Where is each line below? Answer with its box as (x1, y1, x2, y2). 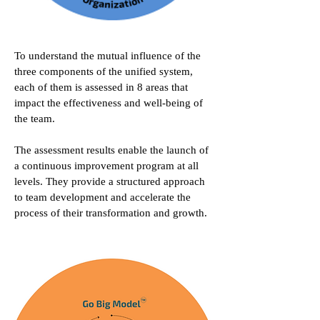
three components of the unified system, (14, 66, 193, 77)
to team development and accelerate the (14, 191, 191, 203)
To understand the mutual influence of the (14, 50, 201, 61)
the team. (14, 113, 55, 124)
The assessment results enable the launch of (14, 144, 209, 156)
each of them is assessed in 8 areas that (14, 81, 188, 93)
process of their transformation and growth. (14, 207, 207, 219)
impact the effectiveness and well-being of (14, 97, 203, 109)
